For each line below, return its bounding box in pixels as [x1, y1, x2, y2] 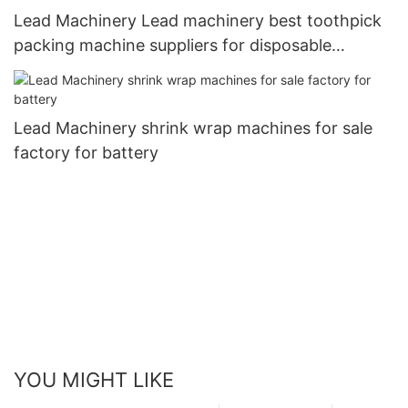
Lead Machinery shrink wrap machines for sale [14, 118, 372, 138]
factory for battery [14, 143, 158, 163]
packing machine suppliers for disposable [14, 36, 331, 56]
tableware [14, 60, 90, 80]
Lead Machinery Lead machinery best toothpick [14, 11, 382, 31]
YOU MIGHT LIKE [14, 367, 174, 392]
